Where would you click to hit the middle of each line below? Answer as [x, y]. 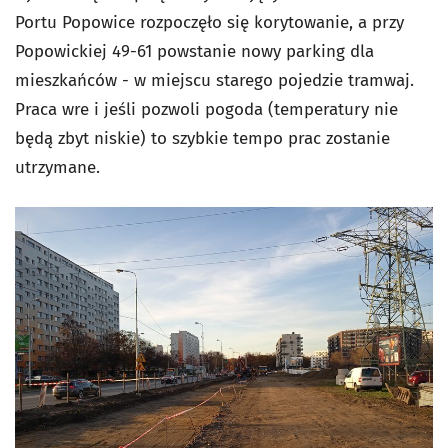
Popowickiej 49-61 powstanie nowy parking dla [194, 51]
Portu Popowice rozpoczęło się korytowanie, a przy [209, 22]
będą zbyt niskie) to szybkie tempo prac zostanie [202, 138]
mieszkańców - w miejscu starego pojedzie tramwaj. [214, 80]
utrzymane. [57, 167]
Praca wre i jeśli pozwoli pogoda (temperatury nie [206, 109]
